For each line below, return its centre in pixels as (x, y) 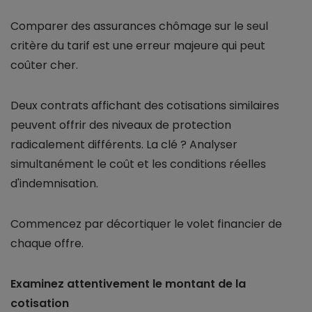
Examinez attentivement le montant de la (128, 284)
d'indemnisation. (54, 184)
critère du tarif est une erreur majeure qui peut (138, 46)
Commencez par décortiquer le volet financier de (146, 224)
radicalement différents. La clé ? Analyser (124, 145)
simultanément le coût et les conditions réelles (138, 164)
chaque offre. (47, 244)
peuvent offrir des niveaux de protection (121, 125)
